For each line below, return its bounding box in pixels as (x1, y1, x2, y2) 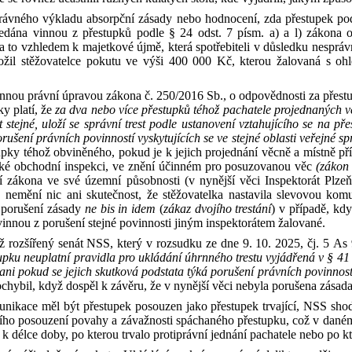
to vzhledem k (8, 40, 79, 53)
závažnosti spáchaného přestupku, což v (120, 313, 320, 327)
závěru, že (111, 279, 164, 292)
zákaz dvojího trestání (163, 202, 272, 215)
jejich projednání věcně (175, 145, 295, 159)
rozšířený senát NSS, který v (8, 236, 153, 250)
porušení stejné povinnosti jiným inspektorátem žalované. (42, 216, 325, 229)
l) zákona (294, 26, 347, 39)
